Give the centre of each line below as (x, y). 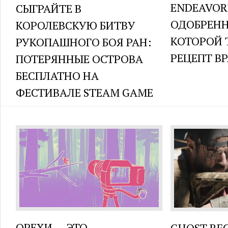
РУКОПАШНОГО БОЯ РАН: (84, 42)
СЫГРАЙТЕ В (49, 9)
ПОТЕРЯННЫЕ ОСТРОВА (79, 59)
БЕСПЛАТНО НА (57, 76)
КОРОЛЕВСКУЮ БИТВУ (76, 25)
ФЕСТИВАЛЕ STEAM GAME (84, 93)
